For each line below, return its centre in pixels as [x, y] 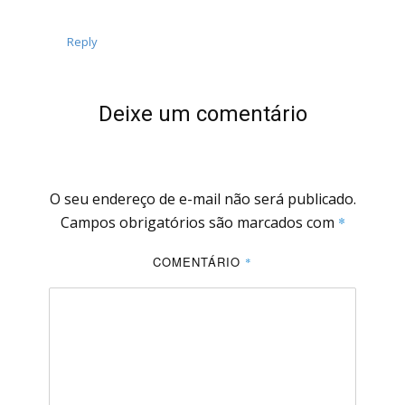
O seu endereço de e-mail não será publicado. [202, 199]
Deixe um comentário [202, 114]
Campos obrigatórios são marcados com [199, 223]
